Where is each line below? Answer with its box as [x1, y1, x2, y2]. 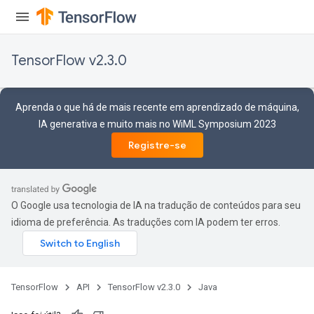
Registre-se [128, 139, 186, 151]
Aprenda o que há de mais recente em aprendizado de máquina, [15, 102, 299, 113]
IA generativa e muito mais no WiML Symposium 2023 [38, 118, 276, 130]
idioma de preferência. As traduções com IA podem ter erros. [11, 217, 280, 228]
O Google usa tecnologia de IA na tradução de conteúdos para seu [11, 200, 301, 211]
